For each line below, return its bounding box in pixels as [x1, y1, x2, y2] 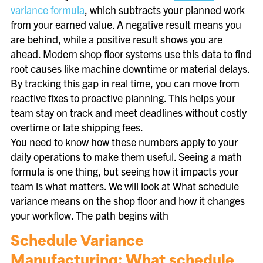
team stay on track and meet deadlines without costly [11, 106, 247, 119]
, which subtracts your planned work [85, 3, 245, 16]
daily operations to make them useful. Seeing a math [11, 150, 242, 163]
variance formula [11, 3, 85, 16]
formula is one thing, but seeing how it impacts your [11, 164, 238, 178]
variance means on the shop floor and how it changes [11, 194, 245, 207]
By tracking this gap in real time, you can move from [11, 76, 240, 90]
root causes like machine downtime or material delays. [11, 62, 249, 75]
